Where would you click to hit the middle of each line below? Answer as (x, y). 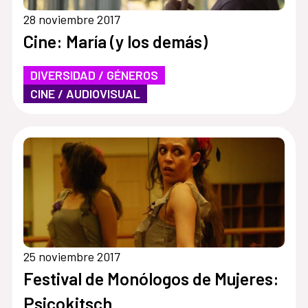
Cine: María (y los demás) (115, 42)
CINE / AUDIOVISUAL (85, 94)
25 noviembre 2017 (71, 257)
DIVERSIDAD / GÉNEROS (94, 75)
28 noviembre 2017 (71, 20)
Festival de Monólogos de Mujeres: (151, 279)
